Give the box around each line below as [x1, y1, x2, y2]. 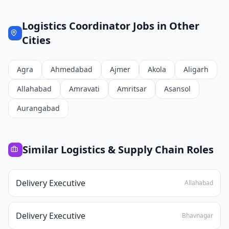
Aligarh [184, 64, 209, 74]
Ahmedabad [51, 64, 93, 74]
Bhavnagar [182, 211, 213, 220]
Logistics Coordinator [21, 19, 130, 33]
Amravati [69, 84, 100, 94]
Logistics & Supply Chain [61, 143, 184, 156]
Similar [22, 143, 61, 156]
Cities [21, 33, 51, 47]
